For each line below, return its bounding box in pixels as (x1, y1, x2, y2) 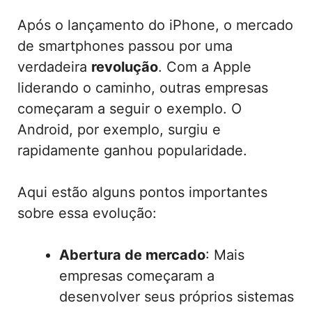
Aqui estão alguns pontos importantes (17, 184, 267, 201)
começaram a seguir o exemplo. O (17, 100, 242, 118)
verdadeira (17, 58, 91, 76)
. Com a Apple (158, 58, 251, 76)
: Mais (205, 247, 244, 264)
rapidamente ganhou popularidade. (17, 142, 247, 159)
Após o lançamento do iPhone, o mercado (17, 17, 293, 34)
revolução (91, 58, 158, 76)
